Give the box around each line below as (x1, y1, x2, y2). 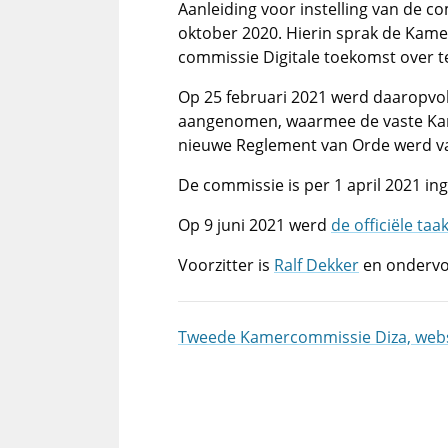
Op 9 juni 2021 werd (178, 214, 331, 236)
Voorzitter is (178, 254, 274, 276)
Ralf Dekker (274, 254, 359, 276)
